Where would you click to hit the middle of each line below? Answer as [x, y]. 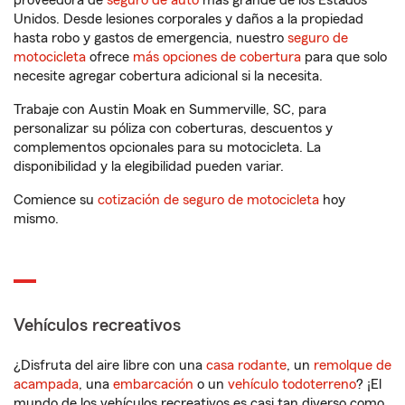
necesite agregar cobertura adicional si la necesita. [168, 76]
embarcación [153, 384]
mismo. [36, 219]
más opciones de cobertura [217, 57]
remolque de [353, 365]
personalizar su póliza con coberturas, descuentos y [173, 128]
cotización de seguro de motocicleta [208, 200]
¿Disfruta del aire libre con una [110, 365]
